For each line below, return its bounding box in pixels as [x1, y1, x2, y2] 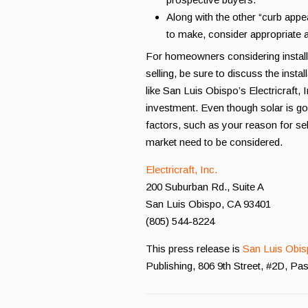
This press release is [146, 243, 243, 254]
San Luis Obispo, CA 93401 [146, 198, 271, 210]
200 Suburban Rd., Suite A [146, 181, 264, 192]
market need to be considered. [146, 136, 283, 148]
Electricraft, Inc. [146, 164, 217, 175]
